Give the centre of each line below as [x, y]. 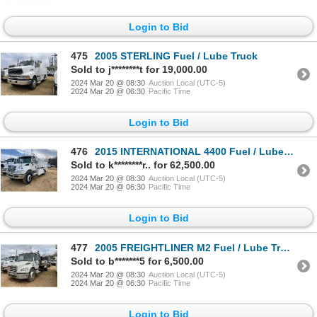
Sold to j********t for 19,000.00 [139, 69]
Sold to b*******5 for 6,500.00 [137, 261]
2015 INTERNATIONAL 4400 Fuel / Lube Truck [189, 152]
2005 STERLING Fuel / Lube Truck [176, 56]
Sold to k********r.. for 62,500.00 [143, 165]
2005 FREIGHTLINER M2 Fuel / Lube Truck [188, 247]
